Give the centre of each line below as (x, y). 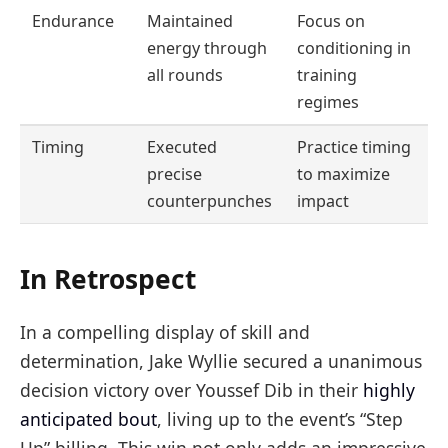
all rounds (185, 75)
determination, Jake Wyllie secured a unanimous (221, 361)
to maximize (344, 174)
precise (175, 174)
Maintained (190, 21)
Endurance (73, 21)
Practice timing (354, 147)
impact (323, 201)
